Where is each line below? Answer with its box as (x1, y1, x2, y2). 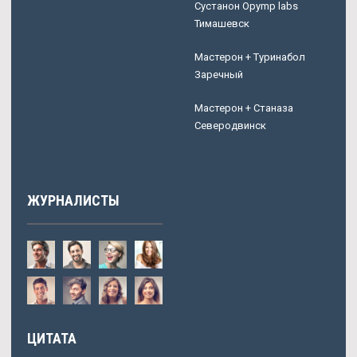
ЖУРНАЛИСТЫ (27, 192, 120, 210)
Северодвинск (194, 120, 266, 132)
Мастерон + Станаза (194, 102, 293, 115)
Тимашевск (194, 18, 249, 30)
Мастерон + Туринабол (194, 51, 305, 64)
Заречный (194, 69, 243, 81)
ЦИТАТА (27, 330, 76, 347)
